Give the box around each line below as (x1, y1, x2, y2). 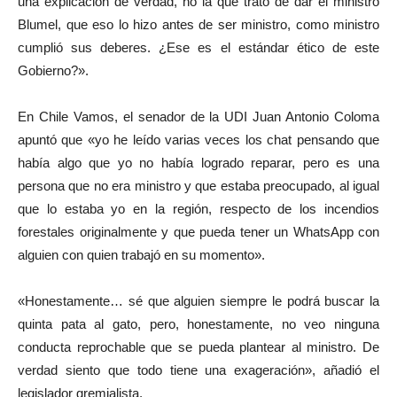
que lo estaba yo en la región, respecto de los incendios (18, 200, 379, 216)
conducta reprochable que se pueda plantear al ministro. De (18, 339, 379, 354)
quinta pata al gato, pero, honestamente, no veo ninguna (18, 315, 379, 331)
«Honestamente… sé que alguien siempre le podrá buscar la (18, 292, 379, 308)
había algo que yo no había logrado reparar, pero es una (18, 154, 379, 170)
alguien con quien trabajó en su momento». (18, 246, 265, 262)
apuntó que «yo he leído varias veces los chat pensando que (18, 131, 379, 147)
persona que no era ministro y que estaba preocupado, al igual (18, 177, 379, 193)
